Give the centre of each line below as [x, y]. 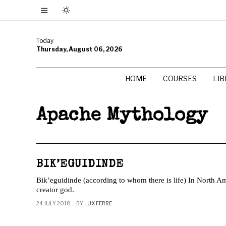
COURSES [180, 78]
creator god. [55, 190]
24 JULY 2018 [53, 203]
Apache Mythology [122, 116]
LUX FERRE [98, 203]
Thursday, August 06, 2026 [79, 49]
